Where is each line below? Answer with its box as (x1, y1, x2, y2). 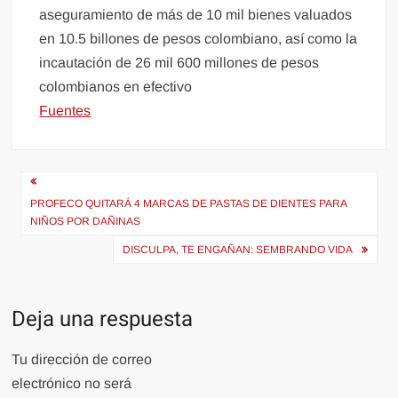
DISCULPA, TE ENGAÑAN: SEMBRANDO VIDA (122, 243, 353, 256)
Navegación (11, 164, 152, 204)
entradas (11, 223, 115, 263)
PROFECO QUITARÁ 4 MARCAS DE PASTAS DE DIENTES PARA (30, 196, 347, 210)
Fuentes (39, 102, 92, 118)
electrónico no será (12, 375, 132, 391)
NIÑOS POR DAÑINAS (30, 214, 141, 227)
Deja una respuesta (12, 303, 194, 335)
